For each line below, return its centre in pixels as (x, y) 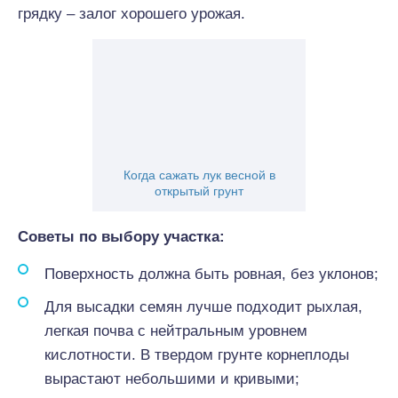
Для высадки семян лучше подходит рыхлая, (203, 307)
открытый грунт (199, 191)
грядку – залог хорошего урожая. (131, 14)
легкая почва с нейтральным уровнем (176, 331)
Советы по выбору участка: (121, 237)
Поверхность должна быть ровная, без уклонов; (211, 274)
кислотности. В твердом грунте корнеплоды (197, 355)
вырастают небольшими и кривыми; (172, 379)
